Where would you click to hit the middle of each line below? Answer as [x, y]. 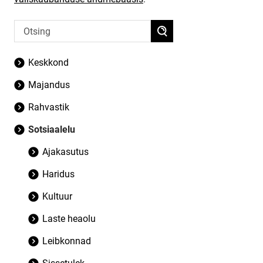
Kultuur [57, 196]
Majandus [49, 85]
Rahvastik [49, 107]
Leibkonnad [67, 241]
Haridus [58, 174]
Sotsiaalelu [52, 129]
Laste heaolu [69, 219]
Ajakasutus [65, 152]
